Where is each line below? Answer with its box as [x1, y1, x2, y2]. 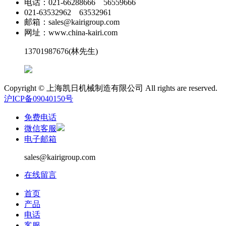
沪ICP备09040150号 [4, 94, 73, 103]
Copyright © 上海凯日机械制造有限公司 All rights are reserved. [4, 83, 217, 92]
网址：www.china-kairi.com [24, 28, 118, 37]
